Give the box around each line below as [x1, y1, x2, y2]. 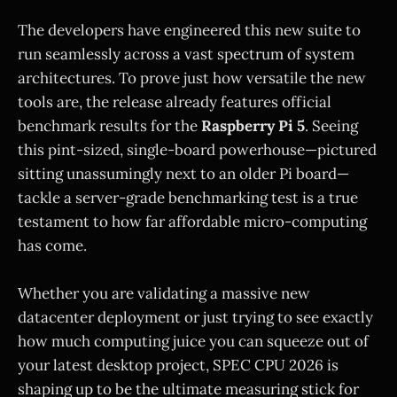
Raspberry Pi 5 [201, 115, 305, 136]
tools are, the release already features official [18, 91, 331, 112]
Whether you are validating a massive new [18, 283, 310, 303]
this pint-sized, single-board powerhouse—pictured [18, 139, 377, 160]
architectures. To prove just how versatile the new [18, 67, 366, 88]
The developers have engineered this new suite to [18, 19, 361, 40]
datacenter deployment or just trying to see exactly [18, 307, 373, 327]
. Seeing [305, 115, 358, 136]
